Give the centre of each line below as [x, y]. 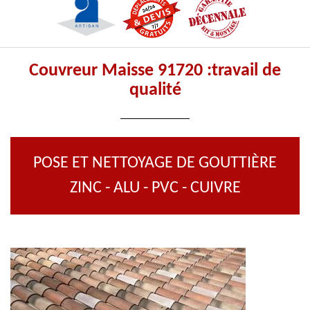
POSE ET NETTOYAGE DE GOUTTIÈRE [155, 163]
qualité [155, 90]
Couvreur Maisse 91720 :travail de [155, 71]
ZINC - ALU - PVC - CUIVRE [155, 188]
